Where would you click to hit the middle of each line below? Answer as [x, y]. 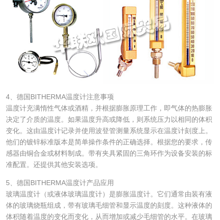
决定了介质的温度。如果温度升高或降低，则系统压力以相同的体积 [109, 119]
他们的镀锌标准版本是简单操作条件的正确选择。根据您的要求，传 [109, 142]
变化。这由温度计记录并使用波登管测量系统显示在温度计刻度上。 [109, 130]
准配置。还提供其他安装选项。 [54, 164]
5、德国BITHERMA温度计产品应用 [60, 182]
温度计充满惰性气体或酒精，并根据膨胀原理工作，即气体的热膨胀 [109, 108]
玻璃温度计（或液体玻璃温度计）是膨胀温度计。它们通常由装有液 [109, 194]
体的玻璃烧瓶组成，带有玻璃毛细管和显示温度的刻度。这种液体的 [109, 205]
